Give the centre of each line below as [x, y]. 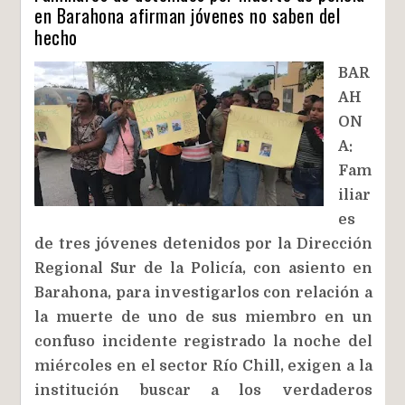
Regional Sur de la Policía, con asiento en [203, 268]
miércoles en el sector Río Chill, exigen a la [203, 366]
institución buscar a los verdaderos [203, 390]
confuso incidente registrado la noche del [203, 341]
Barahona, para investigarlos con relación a [203, 292]
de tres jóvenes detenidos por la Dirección [203, 244]
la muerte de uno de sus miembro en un [203, 317]
